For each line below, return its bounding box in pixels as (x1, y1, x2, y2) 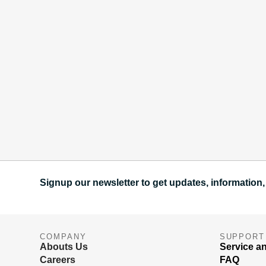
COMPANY (40, 232, 87, 241)
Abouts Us (40, 241, 88, 252)
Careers (40, 254, 76, 265)
